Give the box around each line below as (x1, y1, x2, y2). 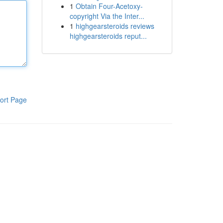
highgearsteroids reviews (75, 21, 154, 31)
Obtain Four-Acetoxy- (75, 1, 143, 11)
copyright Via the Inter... (69, 11, 144, 21)
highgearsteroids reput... (69, 31, 147, 41)
